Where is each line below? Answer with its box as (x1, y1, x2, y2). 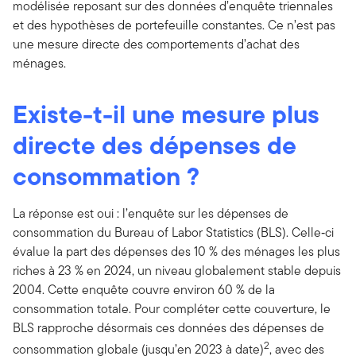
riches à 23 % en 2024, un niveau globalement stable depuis (13, 261, 341, 280)
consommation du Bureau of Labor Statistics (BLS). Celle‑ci (13, 222, 334, 242)
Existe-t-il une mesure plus (13, 95, 319, 133)
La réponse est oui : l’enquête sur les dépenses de (13, 203, 288, 222)
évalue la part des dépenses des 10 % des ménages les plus (13, 242, 340, 261)
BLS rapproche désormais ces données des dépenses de (13, 318, 324, 337)
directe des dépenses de (13, 126, 296, 164)
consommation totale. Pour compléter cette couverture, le (13, 299, 331, 318)
